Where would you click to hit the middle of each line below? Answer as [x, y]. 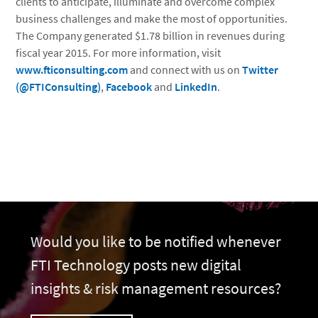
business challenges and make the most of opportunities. [152, 18]
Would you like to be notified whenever [155, 241]
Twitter [261, 70]
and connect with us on [185, 70]
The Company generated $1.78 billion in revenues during [150, 35]
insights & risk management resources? [155, 288]
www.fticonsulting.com [72, 70]
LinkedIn [196, 87]
